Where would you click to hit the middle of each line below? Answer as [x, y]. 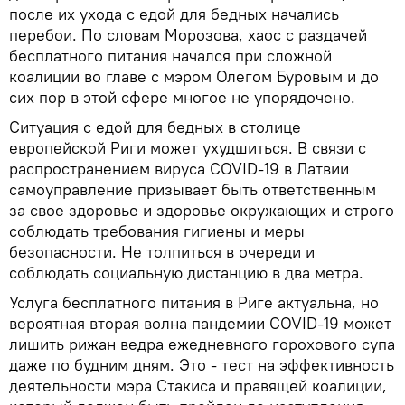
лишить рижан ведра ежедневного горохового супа [202, 344]
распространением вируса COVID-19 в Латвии [179, 169]
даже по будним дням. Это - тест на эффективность [202, 365]
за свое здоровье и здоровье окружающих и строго [202, 211]
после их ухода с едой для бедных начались [174, 14]
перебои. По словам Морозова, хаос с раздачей [188, 35]
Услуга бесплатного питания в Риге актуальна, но [194, 303]
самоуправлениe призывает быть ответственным [193, 190]
